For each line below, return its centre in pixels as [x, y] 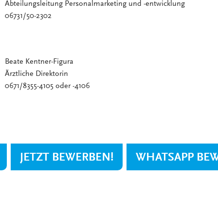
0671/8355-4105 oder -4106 [47, 86]
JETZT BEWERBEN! [66, 158]
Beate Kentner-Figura [39, 62]
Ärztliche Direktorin [36, 74]
